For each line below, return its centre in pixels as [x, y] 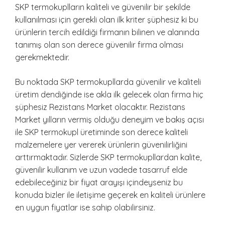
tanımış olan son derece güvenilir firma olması [99, 45]
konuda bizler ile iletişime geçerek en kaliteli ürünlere [110, 195]
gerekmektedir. [42, 58]
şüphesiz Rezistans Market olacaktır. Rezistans [100, 107]
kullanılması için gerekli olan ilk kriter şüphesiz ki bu [107, 20]
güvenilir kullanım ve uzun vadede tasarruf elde [101, 170]
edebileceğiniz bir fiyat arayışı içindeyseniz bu [99, 183]
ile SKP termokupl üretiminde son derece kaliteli [101, 132]
